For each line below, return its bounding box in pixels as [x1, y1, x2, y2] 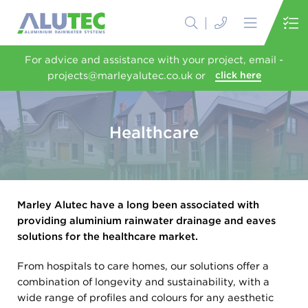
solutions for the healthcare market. [17, 230, 198, 243]
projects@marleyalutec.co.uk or [47, 69, 206, 82]
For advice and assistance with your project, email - [25, 54, 283, 66]
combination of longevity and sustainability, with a [17, 276, 269, 288]
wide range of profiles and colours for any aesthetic [17, 291, 274, 304]
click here [214, 69, 261, 80]
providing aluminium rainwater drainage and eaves [17, 214, 276, 227]
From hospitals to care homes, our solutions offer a [17, 260, 269, 272]
